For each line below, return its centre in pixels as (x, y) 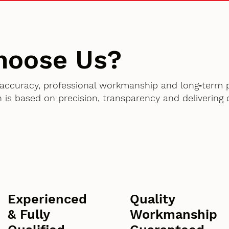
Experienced (47, 199)
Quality (153, 199)
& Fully (28, 215)
